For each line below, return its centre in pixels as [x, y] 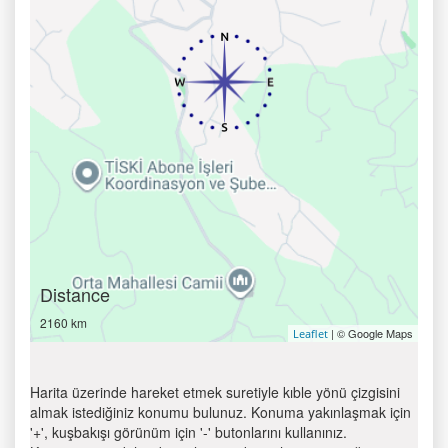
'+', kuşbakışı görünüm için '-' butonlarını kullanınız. [188, 432]
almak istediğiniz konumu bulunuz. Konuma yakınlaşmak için [220, 412]
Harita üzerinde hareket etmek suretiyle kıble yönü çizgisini [215, 392]
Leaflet [310, 333]
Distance [75, 294]
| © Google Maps [370, 333]
